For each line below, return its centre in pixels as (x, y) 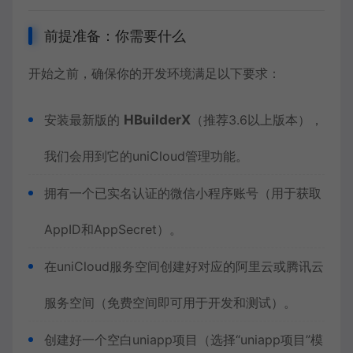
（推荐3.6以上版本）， (257, 120)
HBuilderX (157, 120)
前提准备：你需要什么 (115, 36)
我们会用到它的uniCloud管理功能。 (146, 156)
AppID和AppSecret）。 (113, 229)
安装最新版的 (84, 120)
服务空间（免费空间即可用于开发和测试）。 (170, 303)
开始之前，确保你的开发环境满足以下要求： (154, 73)
